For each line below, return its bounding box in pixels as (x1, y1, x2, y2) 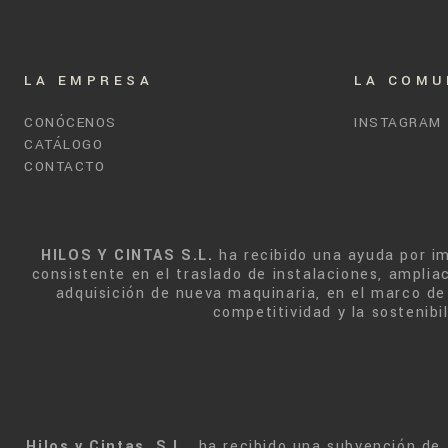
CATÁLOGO (24, 135, 103, 154)
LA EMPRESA (24, 71, 153, 90)
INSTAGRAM (354, 113, 442, 132)
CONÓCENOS (24, 113, 117, 132)
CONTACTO (24, 157, 105, 176)
